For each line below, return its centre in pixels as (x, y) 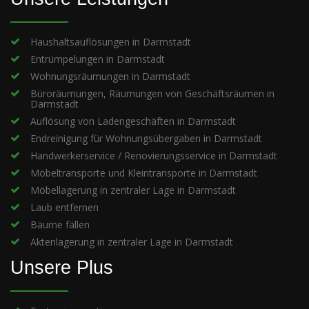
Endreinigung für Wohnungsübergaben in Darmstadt (146, 138)
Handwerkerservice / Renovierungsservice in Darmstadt (154, 156)
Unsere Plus (62, 268)
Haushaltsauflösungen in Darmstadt (111, 42)
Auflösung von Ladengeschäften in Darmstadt (133, 121)
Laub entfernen (64, 207)
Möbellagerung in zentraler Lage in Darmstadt (133, 190)
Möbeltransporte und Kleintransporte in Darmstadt (144, 173)
